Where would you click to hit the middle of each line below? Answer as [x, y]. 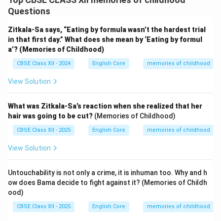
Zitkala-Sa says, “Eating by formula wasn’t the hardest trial [107, 30]
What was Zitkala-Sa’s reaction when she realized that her [105, 106]
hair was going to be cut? [50, 116]
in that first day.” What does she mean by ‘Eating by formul [105, 39]
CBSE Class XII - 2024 [44, 63]
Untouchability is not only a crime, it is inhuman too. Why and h [108, 173]
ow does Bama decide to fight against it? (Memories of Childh [108, 183]
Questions [29, 11]
